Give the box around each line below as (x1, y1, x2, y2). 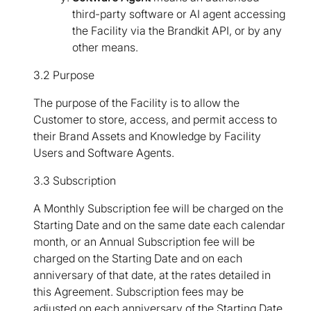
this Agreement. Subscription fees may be (33, 285, 244, 299)
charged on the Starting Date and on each (33, 251, 242, 266)
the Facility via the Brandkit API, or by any (72, 24, 282, 38)
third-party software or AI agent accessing (72, 7, 285, 22)
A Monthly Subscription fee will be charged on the (33, 201, 283, 216)
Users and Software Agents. (33, 146, 174, 160)
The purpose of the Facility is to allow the (33, 96, 239, 110)
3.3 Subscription (33, 174, 116, 188)
